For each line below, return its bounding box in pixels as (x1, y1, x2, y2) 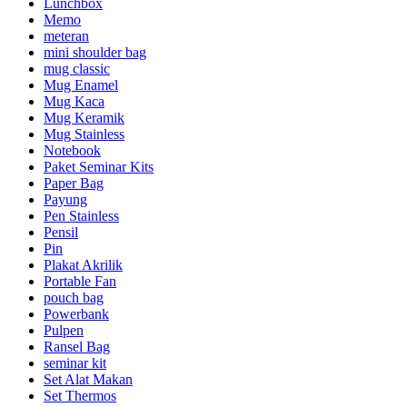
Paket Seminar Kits (44, 159, 154, 175)
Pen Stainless (44, 208, 119, 224)
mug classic (44, 61, 110, 77)
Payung (44, 192, 87, 208)
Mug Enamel (44, 77, 118, 94)
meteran (44, 28, 89, 45)
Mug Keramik (44, 110, 124, 126)
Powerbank (44, 306, 109, 323)
